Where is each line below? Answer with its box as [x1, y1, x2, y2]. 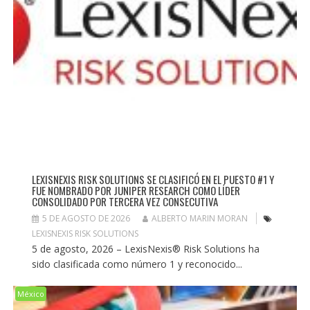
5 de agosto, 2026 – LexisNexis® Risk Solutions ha [31, 241, 259, 255]
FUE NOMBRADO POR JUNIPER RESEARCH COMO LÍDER [31, 182, 240, 198]
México [17, 288, 44, 299]
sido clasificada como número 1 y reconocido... [31, 257, 242, 271]
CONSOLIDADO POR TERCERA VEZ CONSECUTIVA [31, 193, 218, 209]
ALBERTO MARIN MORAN [151, 212, 248, 224]
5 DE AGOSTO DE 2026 [42, 212, 130, 224]
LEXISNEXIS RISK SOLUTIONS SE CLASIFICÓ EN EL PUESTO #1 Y [31, 171, 274, 187]
